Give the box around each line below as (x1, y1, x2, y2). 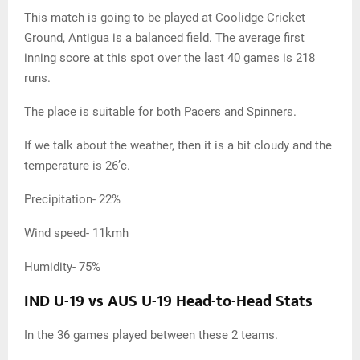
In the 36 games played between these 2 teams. (24, 328, 278, 342)
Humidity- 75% (24, 260, 100, 274)
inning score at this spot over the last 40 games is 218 (24, 51, 315, 65)
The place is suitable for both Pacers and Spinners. (24, 104, 297, 119)
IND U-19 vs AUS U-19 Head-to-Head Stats (24, 288, 313, 315)
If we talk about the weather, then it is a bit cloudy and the (24, 138, 332, 153)
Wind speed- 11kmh (24, 226, 129, 240)
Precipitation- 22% (24, 192, 121, 207)
